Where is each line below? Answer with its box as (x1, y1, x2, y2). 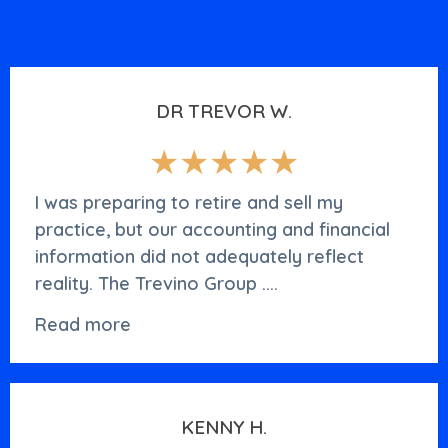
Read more (35, 313, 131, 337)
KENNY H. (181, 415, 267, 440)
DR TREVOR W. (156, 98, 292, 123)
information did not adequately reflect (35, 244, 364, 268)
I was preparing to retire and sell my (35, 190, 343, 214)
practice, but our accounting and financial (35, 217, 390, 241)
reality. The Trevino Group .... (35, 271, 278, 295)
